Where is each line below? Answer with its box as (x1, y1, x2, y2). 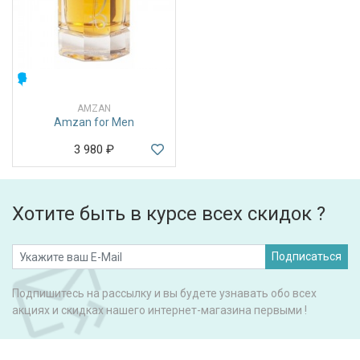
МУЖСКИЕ (33, 73, 80, 85)
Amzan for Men (54, 115, 134, 129)
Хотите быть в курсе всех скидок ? (12, 202, 325, 226)
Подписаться (272, 250, 342, 264)
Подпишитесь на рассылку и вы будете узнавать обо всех (12, 287, 317, 301)
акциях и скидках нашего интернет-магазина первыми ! (12, 304, 307, 317)
